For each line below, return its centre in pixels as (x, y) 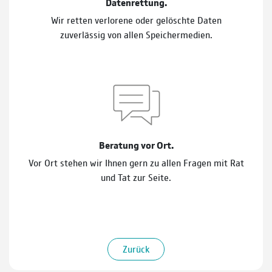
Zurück (136, 248)
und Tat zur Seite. (136, 177)
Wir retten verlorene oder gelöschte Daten (136, 19)
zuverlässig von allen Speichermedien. (136, 34)
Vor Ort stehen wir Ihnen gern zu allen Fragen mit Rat (136, 162)
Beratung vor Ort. (136, 144)
